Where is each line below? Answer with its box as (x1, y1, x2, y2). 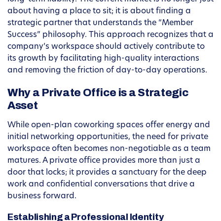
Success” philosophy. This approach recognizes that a (7, 31, 214, 39)
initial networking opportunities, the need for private (7, 133, 208, 142)
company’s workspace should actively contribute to (7, 43, 205, 51)
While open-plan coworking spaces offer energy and (7, 121, 210, 130)
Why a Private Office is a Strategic (7, 87, 189, 99)
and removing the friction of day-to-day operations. (7, 67, 207, 75)
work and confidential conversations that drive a (7, 181, 195, 189)
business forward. (7, 192, 76, 201)
